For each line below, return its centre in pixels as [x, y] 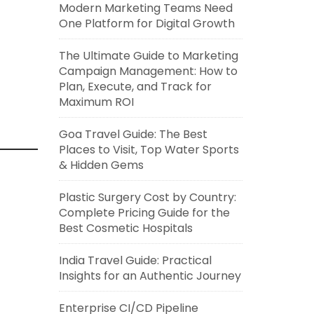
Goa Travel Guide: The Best [133, 134]
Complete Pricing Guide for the [144, 213]
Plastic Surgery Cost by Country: [147, 197]
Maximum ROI [96, 102]
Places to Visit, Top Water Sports [149, 150]
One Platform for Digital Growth [146, 23]
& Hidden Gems [101, 165]
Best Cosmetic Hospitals [125, 228]
